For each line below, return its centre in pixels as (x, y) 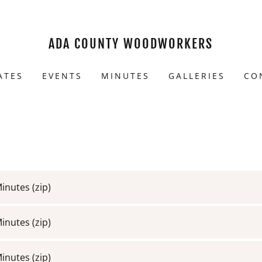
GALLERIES (197, 76)
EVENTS (63, 76)
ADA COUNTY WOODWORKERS (131, 44)
